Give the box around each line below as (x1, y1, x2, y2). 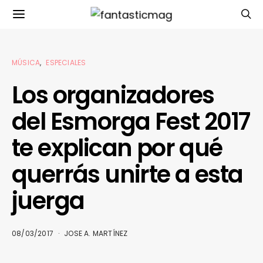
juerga (12, 184, 85, 217)
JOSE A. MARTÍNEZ (64, 228, 128, 238)
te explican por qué (12, 131, 222, 164)
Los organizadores (12, 79, 214, 112)
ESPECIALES (46, 58, 86, 68)
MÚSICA (12, 58, 41, 68)
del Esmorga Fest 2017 (12, 105, 250, 138)
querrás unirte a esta (12, 158, 243, 191)
